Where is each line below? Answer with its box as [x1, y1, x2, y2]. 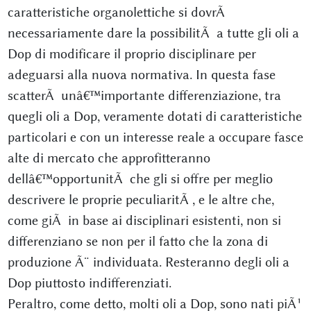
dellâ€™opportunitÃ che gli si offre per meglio [7, 171, 273, 187]
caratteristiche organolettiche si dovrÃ [7, 4, 228, 20]
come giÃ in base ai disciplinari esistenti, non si [7, 212, 281, 228]
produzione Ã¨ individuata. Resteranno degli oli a [7, 254, 289, 270]
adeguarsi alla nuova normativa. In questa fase [7, 67, 276, 83]
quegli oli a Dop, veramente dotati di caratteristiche [7, 108, 302, 124]
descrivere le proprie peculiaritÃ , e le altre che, [7, 192, 274, 208]
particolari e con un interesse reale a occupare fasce [7, 129, 303, 145]
